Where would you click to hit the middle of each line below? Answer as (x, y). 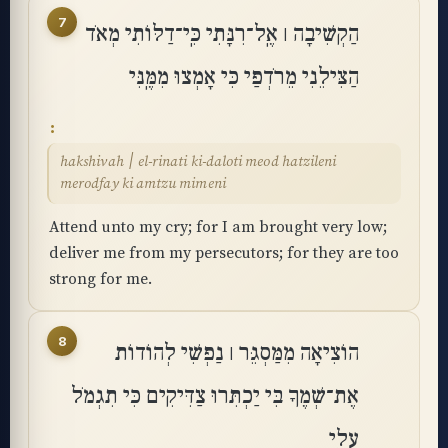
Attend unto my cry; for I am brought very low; (218, 227)
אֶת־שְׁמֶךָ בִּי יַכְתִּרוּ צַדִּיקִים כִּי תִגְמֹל (215, 396)
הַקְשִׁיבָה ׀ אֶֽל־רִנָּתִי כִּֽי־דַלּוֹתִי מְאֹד (222, 34)
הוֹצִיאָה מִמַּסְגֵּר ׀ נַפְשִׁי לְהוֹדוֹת (237, 353)
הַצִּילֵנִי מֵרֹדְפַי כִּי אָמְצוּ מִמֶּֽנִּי (244, 77)
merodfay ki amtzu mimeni (143, 184)
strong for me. (100, 279)
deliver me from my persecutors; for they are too (224, 253)
